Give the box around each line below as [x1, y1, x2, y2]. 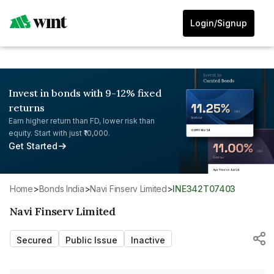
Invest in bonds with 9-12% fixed [9, 87, 161, 99]
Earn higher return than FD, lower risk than [9, 116, 155, 125]
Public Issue [65, 234, 117, 245]
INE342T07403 [175, 183, 236, 194]
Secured [17, 234, 52, 245]
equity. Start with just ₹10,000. [9, 128, 110, 138]
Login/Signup [190, 18, 247, 28]
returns [9, 102, 45, 114]
